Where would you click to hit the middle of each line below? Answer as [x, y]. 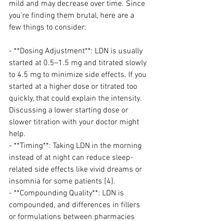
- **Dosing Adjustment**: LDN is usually [77, 51]
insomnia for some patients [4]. [62, 182]
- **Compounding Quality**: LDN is [67, 193]
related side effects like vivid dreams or [76, 170]
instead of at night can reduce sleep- [71, 158]
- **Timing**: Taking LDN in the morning [76, 146]
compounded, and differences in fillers [75, 205]
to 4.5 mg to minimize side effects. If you [79, 75]
